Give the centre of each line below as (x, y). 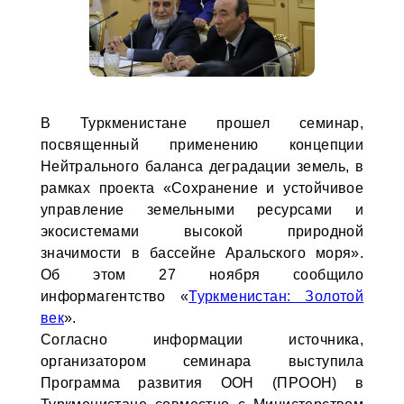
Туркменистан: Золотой (276, 296)
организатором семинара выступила (202, 361)
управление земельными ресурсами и (202, 210)
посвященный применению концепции (202, 145)
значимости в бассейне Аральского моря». (202, 253)
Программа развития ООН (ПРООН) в (202, 383)
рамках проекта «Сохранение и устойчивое (202, 188)
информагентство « (115, 296)
